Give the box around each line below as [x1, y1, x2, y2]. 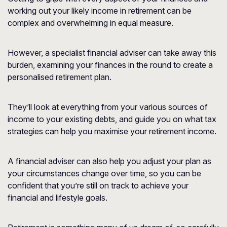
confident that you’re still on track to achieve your [8, 180, 188, 191]
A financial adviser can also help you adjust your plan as [8, 156, 211, 166]
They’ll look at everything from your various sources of [8, 102, 208, 112]
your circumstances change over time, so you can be [8, 168, 201, 178]
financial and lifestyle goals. [8, 193, 107, 203]
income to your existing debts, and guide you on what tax [8, 114, 216, 124]
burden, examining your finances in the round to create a [8, 60, 213, 70]
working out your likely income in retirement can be [8, 6, 192, 16]
